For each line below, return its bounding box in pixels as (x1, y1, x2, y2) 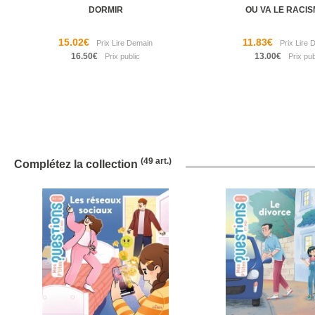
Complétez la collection (14, 158, 141, 171)
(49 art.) (141, 156, 172, 167)
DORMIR (88, 5, 123, 15)
